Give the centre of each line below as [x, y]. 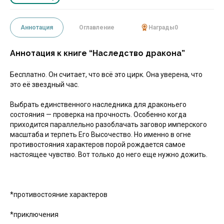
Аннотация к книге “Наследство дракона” [97, 53]
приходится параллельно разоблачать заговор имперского [108, 124]
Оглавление [97, 27]
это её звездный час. [44, 84]
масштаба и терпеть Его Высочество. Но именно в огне [100, 134]
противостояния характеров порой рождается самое [98, 144]
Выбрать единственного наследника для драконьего [98, 104]
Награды [161, 27]
